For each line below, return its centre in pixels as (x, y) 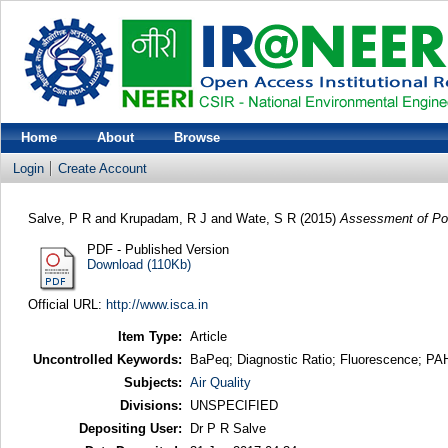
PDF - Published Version (157, 249)
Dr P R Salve (227, 429)
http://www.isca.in (156, 304)
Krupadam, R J (163, 218)
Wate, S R (265, 218)
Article (208, 337)
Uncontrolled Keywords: (107, 360)
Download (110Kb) (138, 264)
